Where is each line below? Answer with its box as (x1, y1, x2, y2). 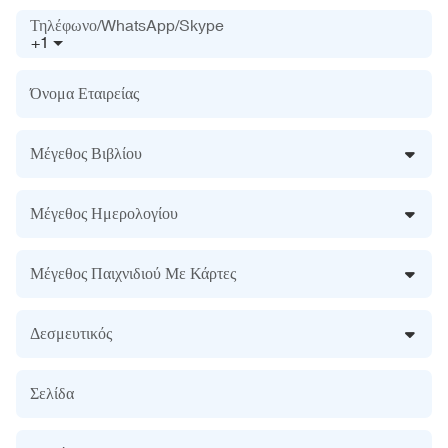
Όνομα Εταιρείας (30, 83, 139, 102)
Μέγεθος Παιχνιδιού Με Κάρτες (30, 263, 236, 282)
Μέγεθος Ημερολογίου (30, 203, 178, 222)
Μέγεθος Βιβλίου (30, 143, 142, 162)
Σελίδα (30, 383, 74, 402)
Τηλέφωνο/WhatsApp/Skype (30, 15, 224, 34)
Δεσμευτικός (30, 323, 112, 342)
